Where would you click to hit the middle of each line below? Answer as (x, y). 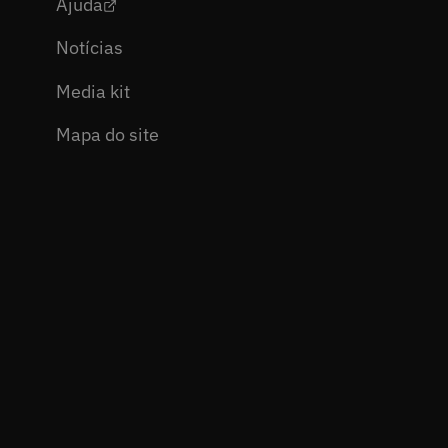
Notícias (89, 48)
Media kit (92, 91)
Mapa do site (107, 135)
